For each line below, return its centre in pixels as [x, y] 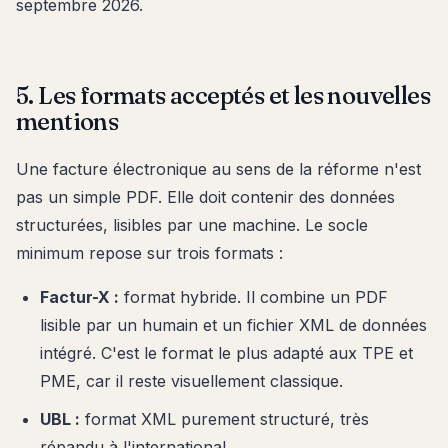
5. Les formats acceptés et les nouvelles [223, 95]
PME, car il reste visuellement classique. [191, 380]
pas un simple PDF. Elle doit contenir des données [205, 196]
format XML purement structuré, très [224, 418]
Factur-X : [79, 296]
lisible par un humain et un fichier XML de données [233, 324]
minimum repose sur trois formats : [149, 252]
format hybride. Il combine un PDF [253, 296]
